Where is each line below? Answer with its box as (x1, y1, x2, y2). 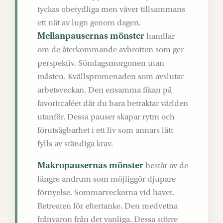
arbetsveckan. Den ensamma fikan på (37, 85, 172, 95)
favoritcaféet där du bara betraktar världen (37, 99, 188, 108)
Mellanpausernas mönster (37, 30, 146, 41)
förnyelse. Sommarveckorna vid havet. (37, 188, 174, 197)
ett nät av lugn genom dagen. (37, 18, 141, 27)
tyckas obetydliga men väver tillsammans (37, 4, 185, 14)
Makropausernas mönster (37, 160, 145, 171)
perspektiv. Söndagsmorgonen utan (37, 58, 164, 68)
